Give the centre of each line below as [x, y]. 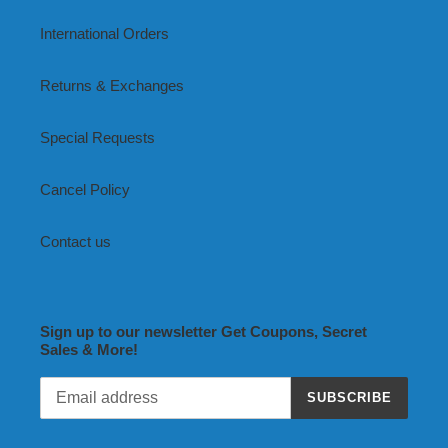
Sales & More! [89, 350]
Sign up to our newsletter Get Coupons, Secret [203, 332]
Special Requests [97, 138]
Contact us [75, 242]
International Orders [104, 34]
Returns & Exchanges [112, 86]
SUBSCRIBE [349, 398]
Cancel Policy [85, 190]
